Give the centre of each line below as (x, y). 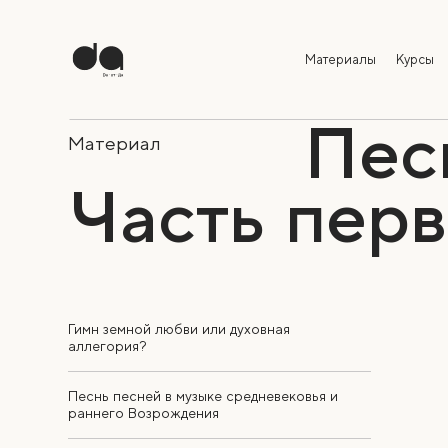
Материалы (340, 59)
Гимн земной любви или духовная (179, 329)
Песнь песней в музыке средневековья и (203, 396)
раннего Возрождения (143, 413)
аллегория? (107, 346)
